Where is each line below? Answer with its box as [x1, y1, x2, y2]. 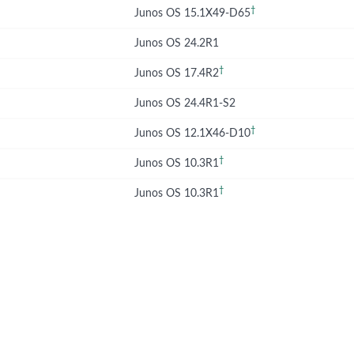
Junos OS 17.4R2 [134, 68, 219, 79]
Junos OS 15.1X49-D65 [134, 8, 250, 19]
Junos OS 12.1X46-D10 [134, 128, 250, 139]
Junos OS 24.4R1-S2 [134, 98, 235, 109]
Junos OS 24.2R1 [134, 38, 219, 49]
